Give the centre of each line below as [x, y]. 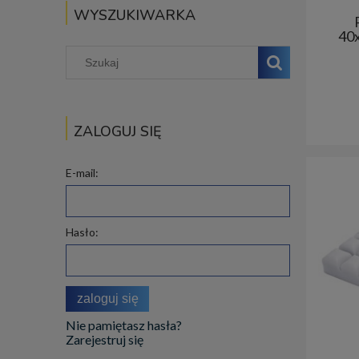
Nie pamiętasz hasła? [124, 325]
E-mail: [82, 172]
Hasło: [82, 232]
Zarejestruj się [105, 339]
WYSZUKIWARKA [135, 16]
